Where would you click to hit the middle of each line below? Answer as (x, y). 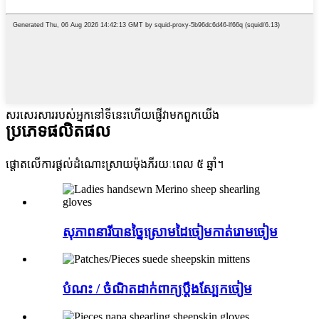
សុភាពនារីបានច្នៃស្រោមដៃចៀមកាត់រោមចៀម (170, 231)
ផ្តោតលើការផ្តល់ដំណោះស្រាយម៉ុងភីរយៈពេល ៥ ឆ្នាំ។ (115, 164)
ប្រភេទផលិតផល (58, 131)
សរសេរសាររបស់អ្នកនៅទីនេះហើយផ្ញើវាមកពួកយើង (113, 115)
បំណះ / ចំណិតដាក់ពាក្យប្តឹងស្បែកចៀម (157, 289)
